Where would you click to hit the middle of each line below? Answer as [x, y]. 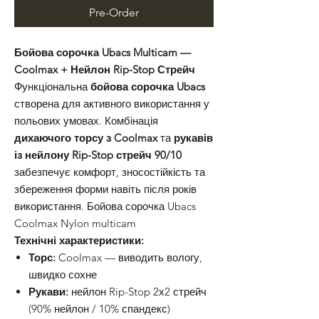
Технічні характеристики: [79, 241]
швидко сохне [63, 275]
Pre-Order [114, 13]
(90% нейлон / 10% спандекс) [99, 309]
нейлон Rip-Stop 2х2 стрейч [137, 292]
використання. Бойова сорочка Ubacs [105, 206]
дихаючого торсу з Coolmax [86, 138]
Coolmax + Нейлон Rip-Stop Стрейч [105, 70]
